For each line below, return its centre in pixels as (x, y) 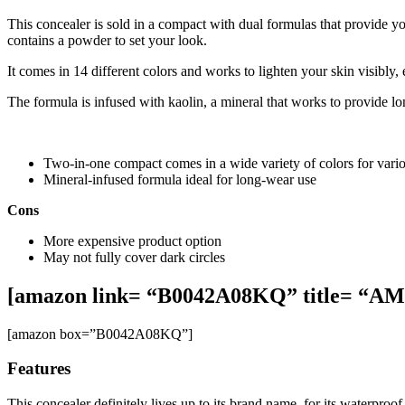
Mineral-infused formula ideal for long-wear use (180, 179)
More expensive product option (132, 240)
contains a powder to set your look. (107, 40)
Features (39, 369)
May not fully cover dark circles (134, 257)
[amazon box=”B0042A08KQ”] (100, 334)
